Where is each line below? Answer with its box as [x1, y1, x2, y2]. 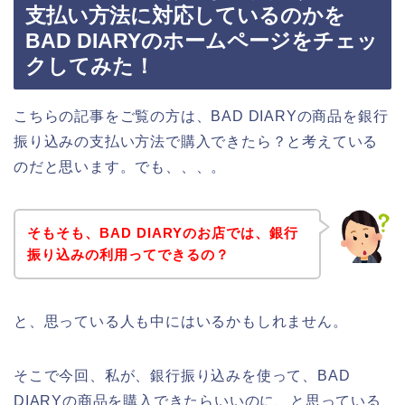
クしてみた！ [25, 54, 155, 79]
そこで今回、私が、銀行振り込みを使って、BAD [14, 367, 351, 383]
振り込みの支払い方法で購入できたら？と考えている [14, 134, 379, 150]
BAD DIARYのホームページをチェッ [25, 29, 378, 53]
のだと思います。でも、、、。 [14, 159, 227, 175]
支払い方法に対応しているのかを [25, 4, 345, 28]
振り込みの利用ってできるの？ [26, 246, 230, 262]
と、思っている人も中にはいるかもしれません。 [14, 313, 348, 329]
